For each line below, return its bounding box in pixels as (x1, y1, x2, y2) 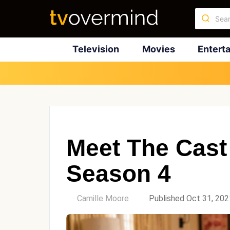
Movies (142, 44, 175, 54)
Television (72, 44, 119, 54)
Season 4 (66, 160, 171, 187)
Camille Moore (77, 193, 129, 203)
